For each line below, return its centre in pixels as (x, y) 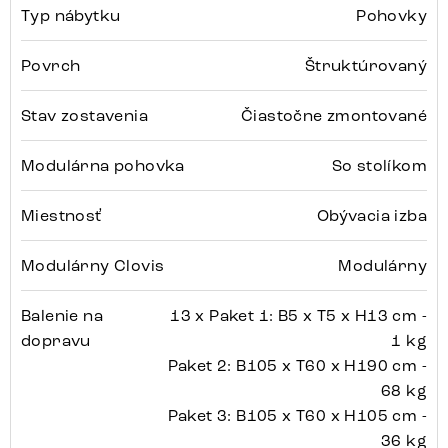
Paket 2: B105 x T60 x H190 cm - (297, 366)
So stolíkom (379, 166)
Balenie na (62, 316)
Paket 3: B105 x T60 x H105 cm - (297, 416)
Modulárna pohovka (103, 166)
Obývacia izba (371, 216)
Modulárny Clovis (93, 266)
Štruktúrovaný (365, 66)
